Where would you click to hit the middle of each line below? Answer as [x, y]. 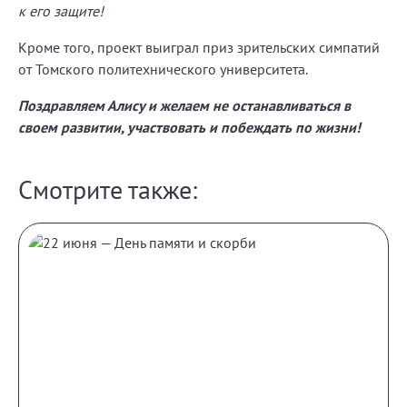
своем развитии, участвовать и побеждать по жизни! [189, 127]
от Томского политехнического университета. [163, 69]
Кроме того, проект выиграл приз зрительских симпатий [199, 47]
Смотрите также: [108, 189]
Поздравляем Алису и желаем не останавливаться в [184, 105]
